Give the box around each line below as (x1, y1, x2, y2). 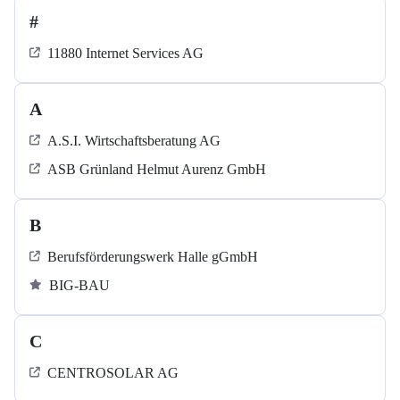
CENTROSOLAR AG (47, 365, 179, 381)
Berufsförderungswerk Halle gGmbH (47, 249, 258, 265)
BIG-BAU (49, 278, 110, 294)
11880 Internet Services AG (47, 46, 204, 62)
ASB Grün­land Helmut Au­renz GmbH (47, 162, 266, 178)
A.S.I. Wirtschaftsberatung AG (47, 133, 221, 149)
